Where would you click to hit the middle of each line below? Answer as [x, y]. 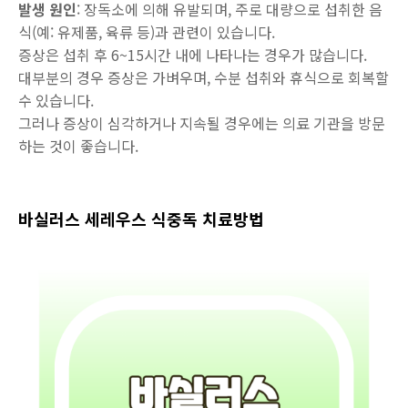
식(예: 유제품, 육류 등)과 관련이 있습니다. [147, 32]
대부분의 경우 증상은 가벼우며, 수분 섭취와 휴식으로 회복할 [204, 77]
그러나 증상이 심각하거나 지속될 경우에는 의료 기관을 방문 [202, 123]
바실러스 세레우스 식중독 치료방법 [141, 219]
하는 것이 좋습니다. [78, 146]
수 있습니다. [56, 100]
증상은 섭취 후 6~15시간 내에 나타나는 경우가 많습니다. [193, 55]
